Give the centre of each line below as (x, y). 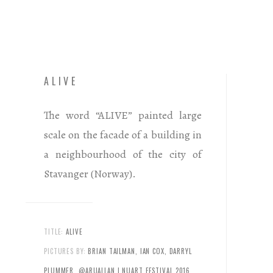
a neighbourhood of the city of (123, 154)
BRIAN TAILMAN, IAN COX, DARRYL (139, 251)
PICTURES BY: (65, 251)
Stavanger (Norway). (90, 173)
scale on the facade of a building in (123, 134)
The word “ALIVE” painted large (123, 115)
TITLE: (54, 232)
